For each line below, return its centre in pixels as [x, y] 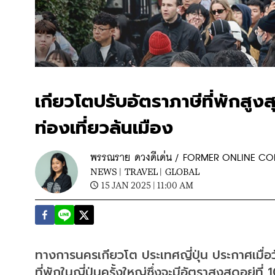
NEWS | [106, 171]
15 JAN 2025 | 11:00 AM [147, 185]
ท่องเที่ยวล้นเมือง [104, 128]
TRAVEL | [143, 171]
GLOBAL [182, 171]
